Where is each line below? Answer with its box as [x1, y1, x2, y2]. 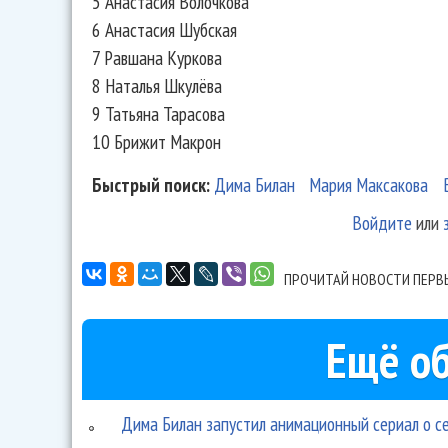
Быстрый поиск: [92, 172, 214, 198]
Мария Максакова [309, 172, 429, 198]
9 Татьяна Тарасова [92, 100, 225, 126]
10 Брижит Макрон [92, 128, 221, 154]
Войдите [351, 210, 412, 236]
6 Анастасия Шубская [92, 16, 237, 42]
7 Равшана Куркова [92, 44, 222, 70]
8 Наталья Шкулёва [92, 72, 222, 98]
